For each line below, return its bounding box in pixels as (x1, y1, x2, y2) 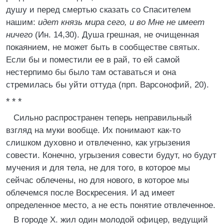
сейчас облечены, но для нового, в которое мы (6, 175, 189, 185)
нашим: (6, 17, 38, 27)
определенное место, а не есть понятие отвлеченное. (6, 200, 215, 210)
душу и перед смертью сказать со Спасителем (6, 5, 191, 14)
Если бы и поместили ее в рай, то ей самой (6, 55, 180, 64)
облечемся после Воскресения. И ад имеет (6, 188, 175, 197)
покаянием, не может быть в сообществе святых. (6, 42, 200, 52)
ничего (6, 30, 32, 39)
